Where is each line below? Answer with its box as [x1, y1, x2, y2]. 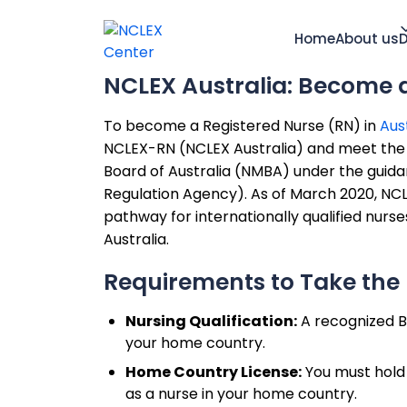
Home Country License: [125, 362, 302, 382]
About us [335, 29, 399, 48]
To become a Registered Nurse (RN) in [104, 115, 380, 136]
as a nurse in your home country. [125, 383, 357, 404]
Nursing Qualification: [125, 311, 297, 332]
